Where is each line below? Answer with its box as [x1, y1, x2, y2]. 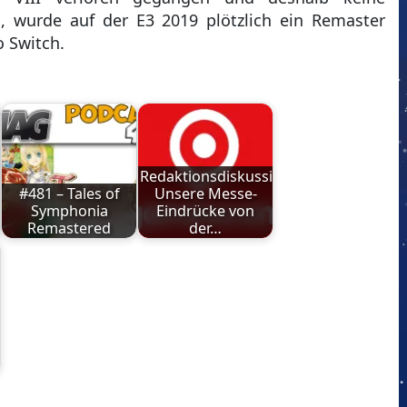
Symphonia [30, 200, 108, 221]
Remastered [27, 217, 112, 238]
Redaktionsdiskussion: [139, 165, 294, 186]
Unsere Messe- [154, 183, 257, 203]
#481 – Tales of [18, 183, 120, 203]
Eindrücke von [156, 200, 255, 221]
